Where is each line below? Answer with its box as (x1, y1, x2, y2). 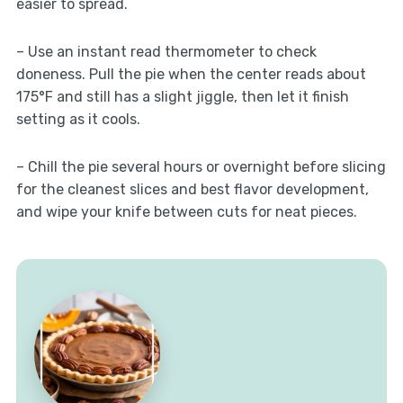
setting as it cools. (15, 111, 140, 129)
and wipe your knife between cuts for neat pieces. (15, 203, 357, 221)
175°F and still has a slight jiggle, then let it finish (15, 88, 349, 106)
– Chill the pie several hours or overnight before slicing (15, 158, 386, 176)
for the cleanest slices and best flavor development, (15, 181, 369, 199)
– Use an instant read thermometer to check (15, 43, 317, 61)
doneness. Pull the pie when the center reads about (15, 66, 366, 84)
